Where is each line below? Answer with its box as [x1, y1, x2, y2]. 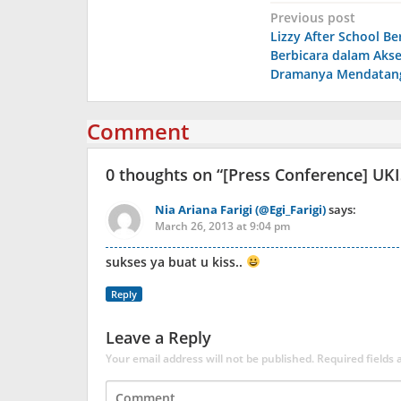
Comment [87, 116, 189, 146]
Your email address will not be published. [106, 351, 314, 366]
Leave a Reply [106, 327, 211, 348]
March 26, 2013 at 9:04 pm [155, 218, 290, 234]
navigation [269, 29, 388, 61]
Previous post [269, 9, 355, 26]
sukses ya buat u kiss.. [106, 253, 246, 270]
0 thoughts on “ [106, 164, 223, 185]
